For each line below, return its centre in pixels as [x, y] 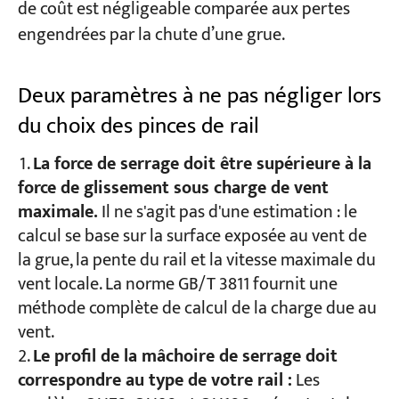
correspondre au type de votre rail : [155, 381]
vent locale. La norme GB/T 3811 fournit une [177, 285]
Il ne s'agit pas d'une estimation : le [227, 213]
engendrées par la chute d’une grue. [151, 35]
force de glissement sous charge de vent [173, 189]
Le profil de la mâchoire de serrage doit [185, 357]
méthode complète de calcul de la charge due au [197, 309]
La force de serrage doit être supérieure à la [202, 165]
